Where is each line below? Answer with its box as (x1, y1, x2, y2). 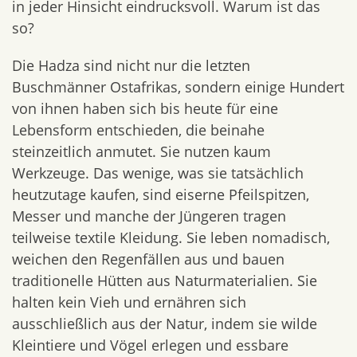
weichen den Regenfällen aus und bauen (12, 249, 284, 269)
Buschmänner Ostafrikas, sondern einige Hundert (12, 77, 344, 96)
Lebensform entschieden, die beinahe (12, 120, 265, 139)
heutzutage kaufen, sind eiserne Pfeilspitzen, (12, 185, 309, 204)
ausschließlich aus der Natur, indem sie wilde (12, 314, 317, 333)
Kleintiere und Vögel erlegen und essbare (12, 335, 288, 355)
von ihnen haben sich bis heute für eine (12, 99, 278, 118)
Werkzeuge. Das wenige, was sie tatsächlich (12, 163, 304, 182)
